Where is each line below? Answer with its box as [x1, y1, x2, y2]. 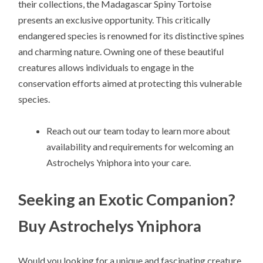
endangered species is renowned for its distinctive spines [18, 29, 245, 41]
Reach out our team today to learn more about [46, 125, 231, 137]
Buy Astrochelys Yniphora [18, 216, 202, 236]
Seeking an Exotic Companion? [18, 190, 236, 210]
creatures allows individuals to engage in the [18, 61, 194, 73]
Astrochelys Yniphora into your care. [46, 157, 191, 168]
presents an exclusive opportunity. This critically [18, 14, 211, 25]
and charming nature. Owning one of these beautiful [18, 45, 224, 57]
